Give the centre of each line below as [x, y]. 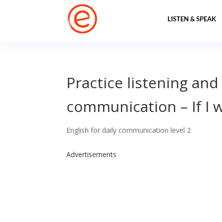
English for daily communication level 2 [129, 130]
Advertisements [92, 154]
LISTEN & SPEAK [192, 19]
